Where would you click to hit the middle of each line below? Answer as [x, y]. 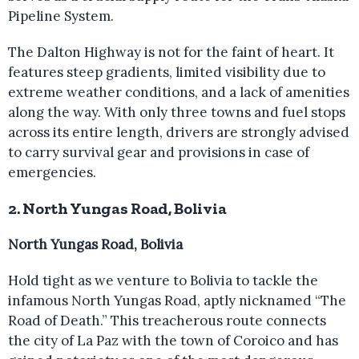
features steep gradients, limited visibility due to [167, 72]
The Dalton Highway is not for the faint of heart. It [171, 52]
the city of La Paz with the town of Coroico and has [173, 341]
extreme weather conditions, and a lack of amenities [179, 92]
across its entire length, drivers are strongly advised [179, 132]
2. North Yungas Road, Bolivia [117, 208]
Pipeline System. [61, 16]
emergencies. [52, 172]
